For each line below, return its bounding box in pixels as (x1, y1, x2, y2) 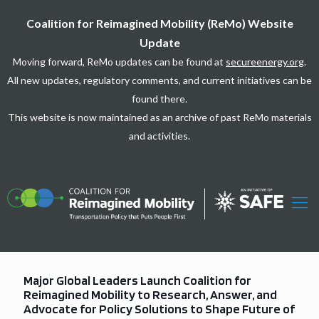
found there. (132, 93, 187, 105)
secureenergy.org (226, 56, 304, 68)
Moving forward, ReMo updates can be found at (13, 56, 226, 68)
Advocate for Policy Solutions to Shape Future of (23, 301, 295, 316)
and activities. (129, 130, 190, 142)
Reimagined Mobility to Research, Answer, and (23, 287, 277, 302)
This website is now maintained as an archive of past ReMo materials (7, 111, 312, 123)
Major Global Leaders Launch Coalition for (23, 273, 251, 288)
